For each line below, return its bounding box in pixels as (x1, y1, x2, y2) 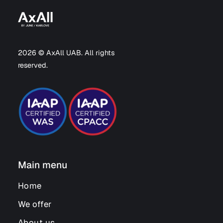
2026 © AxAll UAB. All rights (17, 48, 114, 57)
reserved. (17, 61, 48, 70)
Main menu (17, 159, 67, 171)
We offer (17, 199, 52, 210)
